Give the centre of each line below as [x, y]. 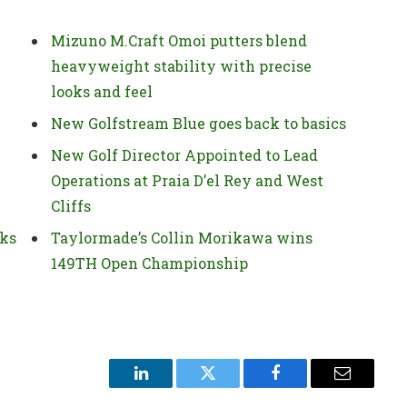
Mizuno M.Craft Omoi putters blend [179, 41]
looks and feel [102, 92]
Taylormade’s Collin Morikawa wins [182, 238]
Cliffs [71, 206]
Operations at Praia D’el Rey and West [187, 181]
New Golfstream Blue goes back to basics [199, 124]
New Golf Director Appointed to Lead [184, 155]
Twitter [230, 387]
